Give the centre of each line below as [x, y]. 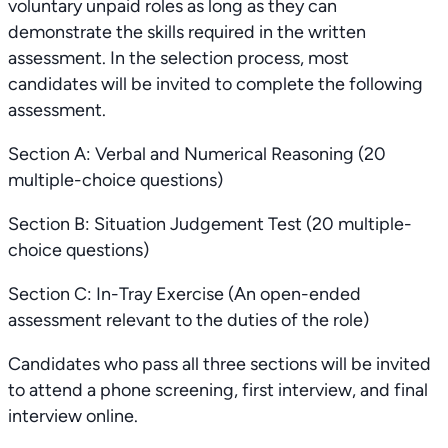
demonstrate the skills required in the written [187, 32]
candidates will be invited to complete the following [215, 84]
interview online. [73, 416]
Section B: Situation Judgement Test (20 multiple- [210, 224]
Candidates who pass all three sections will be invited [219, 364]
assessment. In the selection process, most [178, 58]
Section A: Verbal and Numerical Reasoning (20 [197, 154]
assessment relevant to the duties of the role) [188, 320]
